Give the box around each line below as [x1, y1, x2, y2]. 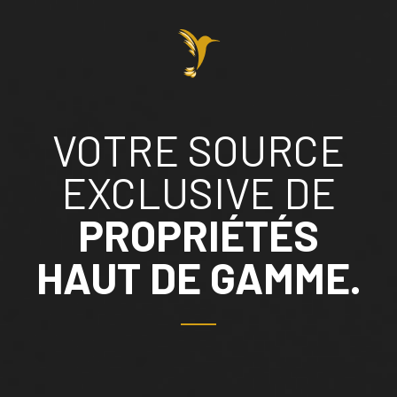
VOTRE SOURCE [52, 123, 345, 175]
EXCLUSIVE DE [61, 166, 336, 218]
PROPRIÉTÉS [78, 208, 319, 261]
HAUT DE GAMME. [35, 251, 362, 303]
